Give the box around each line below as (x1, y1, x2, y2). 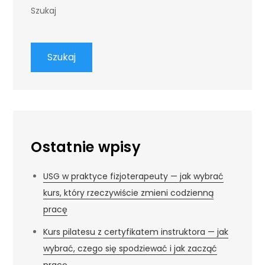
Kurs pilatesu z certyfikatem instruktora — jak (43, 225, 229, 238)
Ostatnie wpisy (31, 137, 141, 157)
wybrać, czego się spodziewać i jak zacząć (43, 242, 218, 254)
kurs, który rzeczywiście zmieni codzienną (43, 186, 214, 199)
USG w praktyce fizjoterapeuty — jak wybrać (43, 170, 224, 182)
